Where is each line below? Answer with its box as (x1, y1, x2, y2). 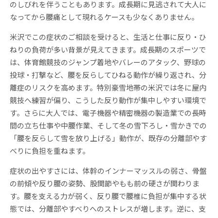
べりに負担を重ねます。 (10, 145, 90, 156)
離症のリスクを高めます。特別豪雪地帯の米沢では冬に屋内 (10, 82, 206, 92)
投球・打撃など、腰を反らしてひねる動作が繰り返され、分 (10, 69, 206, 80)
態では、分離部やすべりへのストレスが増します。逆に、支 (10, 203, 206, 214)
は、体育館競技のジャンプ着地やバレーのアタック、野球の (10, 56, 206, 67)
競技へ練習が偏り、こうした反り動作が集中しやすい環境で (10, 94, 206, 105)
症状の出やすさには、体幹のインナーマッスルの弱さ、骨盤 (10, 165, 207, 176)
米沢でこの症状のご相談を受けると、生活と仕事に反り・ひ (10, 31, 206, 42)
